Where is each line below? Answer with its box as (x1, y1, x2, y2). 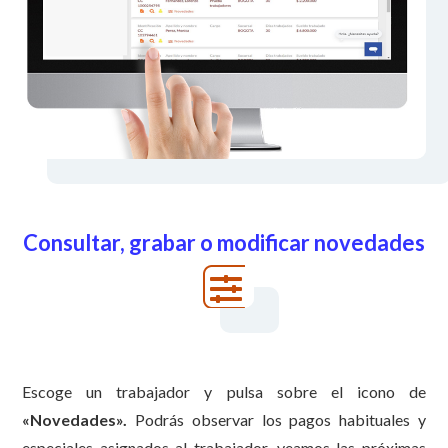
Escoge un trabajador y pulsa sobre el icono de (22, 381, 426, 401)
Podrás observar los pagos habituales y (127, 409, 426, 429)
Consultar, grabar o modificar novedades (23, 229, 425, 257)
